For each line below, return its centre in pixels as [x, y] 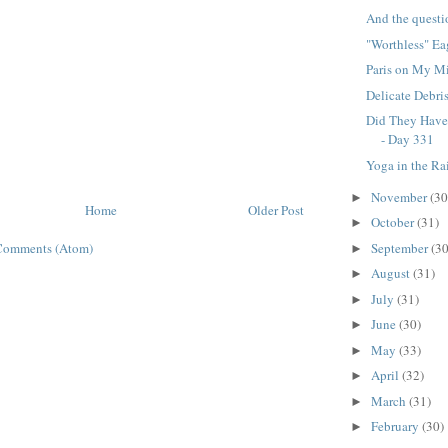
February [396, 426]
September [400, 247]
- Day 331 [408, 139]
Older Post [276, 210]
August [391, 273]
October [393, 222]
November [400, 196]
